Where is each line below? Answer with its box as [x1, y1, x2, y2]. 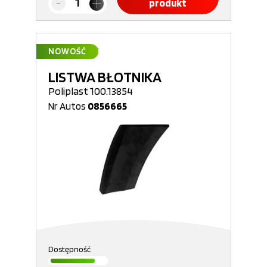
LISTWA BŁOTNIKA [48, 68, 162, 86]
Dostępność [48, 244, 91, 254]
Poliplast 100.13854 [48, 85, 133, 97]
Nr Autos [48, 100, 88, 112]
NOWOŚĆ [48, 46, 86, 57]
